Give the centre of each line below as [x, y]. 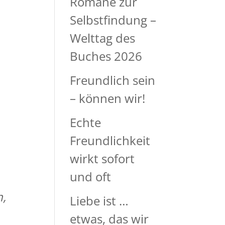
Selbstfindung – [113, 20]
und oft [91, 177]
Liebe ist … [99, 201]
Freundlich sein [113, 80]
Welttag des [103, 38]
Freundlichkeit [110, 140]
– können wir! [108, 98]
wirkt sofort [102, 158]
